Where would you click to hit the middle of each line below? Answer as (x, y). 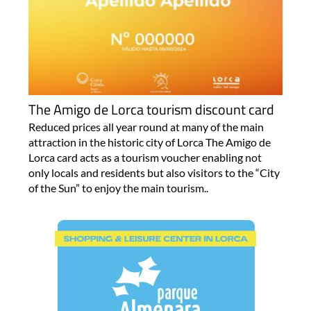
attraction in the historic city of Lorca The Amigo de (149, 142)
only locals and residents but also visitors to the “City (154, 172)
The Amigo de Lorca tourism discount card (151, 109)
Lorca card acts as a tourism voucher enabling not (145, 157)
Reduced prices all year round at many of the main (146, 126)
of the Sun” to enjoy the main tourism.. (118, 187)
